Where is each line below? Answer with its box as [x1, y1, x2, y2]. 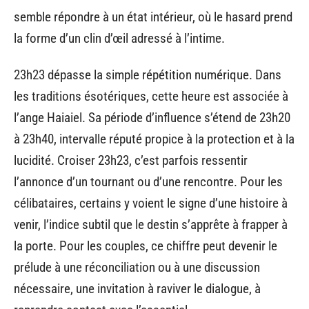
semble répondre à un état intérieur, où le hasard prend [14, 8, 292, 25]
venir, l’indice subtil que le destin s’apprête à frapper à [14, 217, 288, 232]
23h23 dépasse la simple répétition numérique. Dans [14, 67, 281, 83]
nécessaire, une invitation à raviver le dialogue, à [14, 281, 261, 297]
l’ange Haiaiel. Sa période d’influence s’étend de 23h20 [14, 110, 290, 126]
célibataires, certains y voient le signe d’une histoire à [14, 195, 288, 211]
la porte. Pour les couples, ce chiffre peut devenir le [14, 238, 277, 254]
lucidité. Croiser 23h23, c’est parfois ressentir [14, 152, 248, 168]
